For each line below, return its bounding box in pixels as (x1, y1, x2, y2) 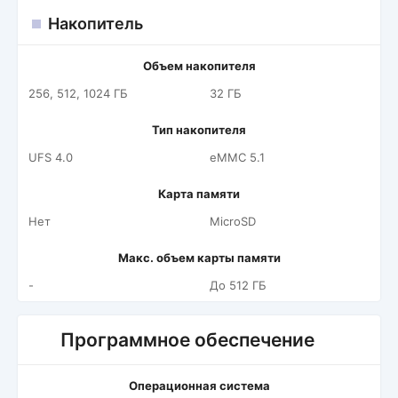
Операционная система (128, 378, 270, 393)
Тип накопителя (152, 123, 246, 137)
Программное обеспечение (60, 329, 314, 351)
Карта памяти (158, 187, 240, 201)
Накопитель (48, 14, 143, 33)
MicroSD (210, 214, 256, 228)
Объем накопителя (142, 59, 256, 73)
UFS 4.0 (28, 150, 73, 164)
